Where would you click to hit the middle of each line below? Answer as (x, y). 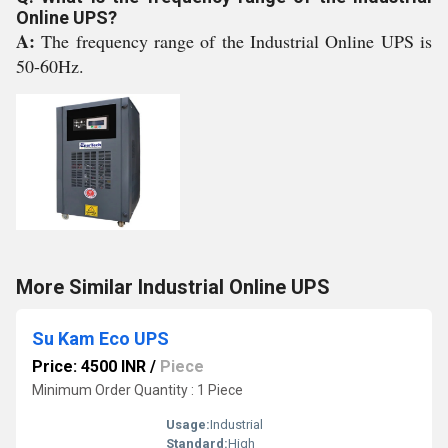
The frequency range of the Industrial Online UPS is (237, 41)
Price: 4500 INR (89, 366)
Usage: (188, 424)
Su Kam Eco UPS (100, 338)
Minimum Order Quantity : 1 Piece (137, 390)
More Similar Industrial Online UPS (173, 287)
